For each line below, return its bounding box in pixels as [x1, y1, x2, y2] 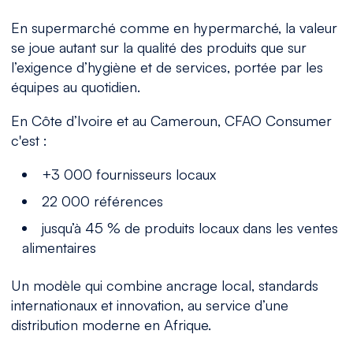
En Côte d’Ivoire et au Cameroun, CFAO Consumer [10, 112, 332, 129]
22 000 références [42, 192, 164, 210]
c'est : [10, 132, 47, 149]
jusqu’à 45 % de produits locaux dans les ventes [42, 219, 339, 237]
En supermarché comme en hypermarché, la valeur [10, 18, 337, 36]
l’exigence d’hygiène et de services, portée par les [10, 58, 323, 76]
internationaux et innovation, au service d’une [10, 296, 288, 314]
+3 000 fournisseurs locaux [42, 165, 217, 184]
